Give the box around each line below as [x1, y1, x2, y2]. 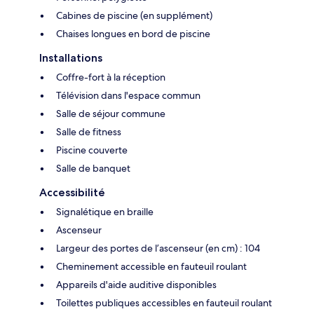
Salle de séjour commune [56, 107, 165, 120]
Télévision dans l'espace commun [56, 88, 200, 102]
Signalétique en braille [56, 205, 153, 218]
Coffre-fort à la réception [56, 70, 165, 83]
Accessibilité [39, 185, 105, 199]
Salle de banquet [56, 161, 130, 175]
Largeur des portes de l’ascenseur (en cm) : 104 [56, 241, 260, 254]
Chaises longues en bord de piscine [56, 27, 210, 40]
